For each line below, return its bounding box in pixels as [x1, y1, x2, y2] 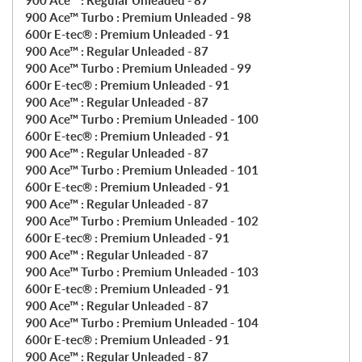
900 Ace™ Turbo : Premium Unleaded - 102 [25, 214, 259, 229]
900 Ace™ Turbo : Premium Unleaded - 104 [25, 316, 259, 330]
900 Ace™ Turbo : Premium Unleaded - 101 [25, 163, 259, 178]
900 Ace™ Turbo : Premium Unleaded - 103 [25, 265, 259, 280]
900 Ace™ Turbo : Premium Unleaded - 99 [25, 61, 251, 76]
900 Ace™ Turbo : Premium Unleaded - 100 [25, 112, 259, 127]
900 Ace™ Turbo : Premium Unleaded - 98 [25, 11, 251, 25]
